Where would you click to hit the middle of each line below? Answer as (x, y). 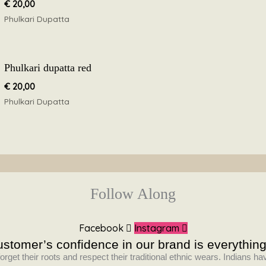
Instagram (156, 228)
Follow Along (133, 194)
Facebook (101, 228)
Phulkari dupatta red (47, 67)
